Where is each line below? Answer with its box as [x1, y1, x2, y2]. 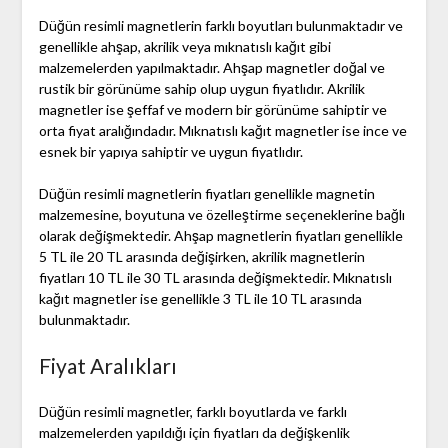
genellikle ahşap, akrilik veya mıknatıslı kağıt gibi [38, 38, 331, 56]
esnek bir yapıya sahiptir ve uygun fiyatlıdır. [38, 143, 303, 161]
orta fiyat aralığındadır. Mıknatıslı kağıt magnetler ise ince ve [38, 122, 407, 140]
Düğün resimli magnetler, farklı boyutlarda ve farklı [38, 403, 347, 421]
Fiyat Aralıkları [38, 353, 177, 379]
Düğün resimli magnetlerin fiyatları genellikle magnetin [38, 185, 375, 203]
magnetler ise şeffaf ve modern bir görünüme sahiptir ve [38, 101, 387, 119]
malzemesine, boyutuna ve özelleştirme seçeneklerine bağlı [38, 206, 405, 224]
